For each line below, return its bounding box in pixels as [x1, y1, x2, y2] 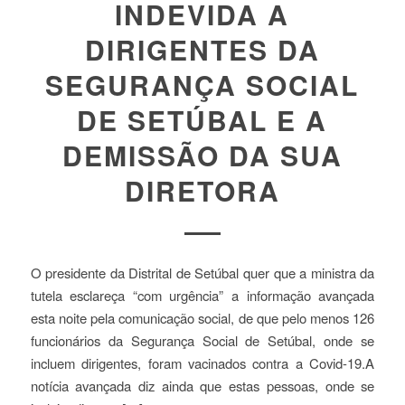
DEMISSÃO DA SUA [61, 135, 343, 174]
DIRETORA [124, 170, 280, 210]
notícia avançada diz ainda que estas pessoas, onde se [30, 375, 375, 395]
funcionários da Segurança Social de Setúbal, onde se [30, 330, 375, 350]
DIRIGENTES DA [84, 29, 320, 69]
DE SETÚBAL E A [77, 99, 328, 139]
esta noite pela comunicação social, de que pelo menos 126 [30, 307, 375, 327]
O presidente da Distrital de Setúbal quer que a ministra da [30, 262, 375, 282]
